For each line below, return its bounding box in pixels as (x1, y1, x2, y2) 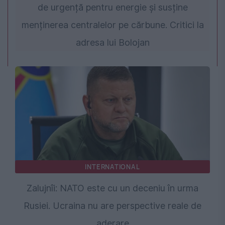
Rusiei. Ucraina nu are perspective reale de (24, 200, 201, 211)
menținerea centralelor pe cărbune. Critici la (21, 20, 204, 31)
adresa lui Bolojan (75, 37, 150, 48)
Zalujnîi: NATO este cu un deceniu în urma (27, 183, 198, 194)
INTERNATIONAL (85, 162, 140, 172)
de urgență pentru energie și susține (37, 2, 188, 13)
